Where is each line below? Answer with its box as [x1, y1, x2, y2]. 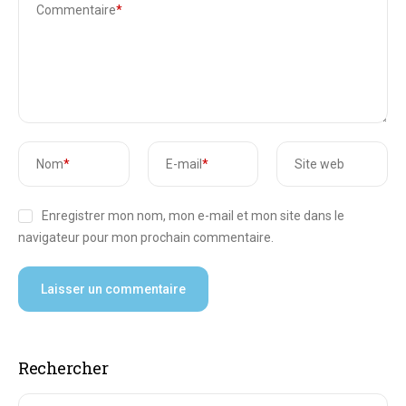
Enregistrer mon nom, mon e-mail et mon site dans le [41, 208, 344, 224]
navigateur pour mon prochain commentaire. [18, 230, 274, 246]
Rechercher [18, 357, 109, 380]
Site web [295, 157, 345, 172]
